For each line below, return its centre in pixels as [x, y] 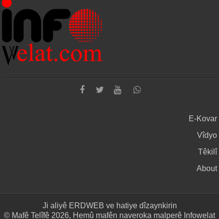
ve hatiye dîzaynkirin [140, 206]
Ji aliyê [55, 206]
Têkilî [207, 152]
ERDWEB [86, 206]
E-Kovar [203, 119]
